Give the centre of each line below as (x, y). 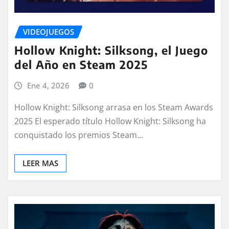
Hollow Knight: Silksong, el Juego (111, 50)
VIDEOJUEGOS (49, 31)
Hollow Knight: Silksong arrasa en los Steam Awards (114, 107)
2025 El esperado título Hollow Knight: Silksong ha (110, 121)
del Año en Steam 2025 (81, 65)
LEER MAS (40, 163)
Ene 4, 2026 (48, 86)
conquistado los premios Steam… (79, 135)
